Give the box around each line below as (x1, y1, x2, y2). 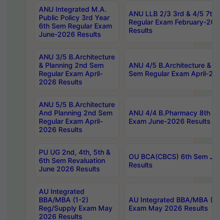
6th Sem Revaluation (39, 156, 105, 165)
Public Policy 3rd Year (39, 13, 110, 22)
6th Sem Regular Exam (39, 22, 112, 30)
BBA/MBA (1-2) (39, 195, 88, 204)
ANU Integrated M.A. (39, 5, 107, 13)
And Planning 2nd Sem (39, 109, 112, 117)
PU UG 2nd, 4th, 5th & (39, 148, 110, 156)
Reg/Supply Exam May (39, 204, 112, 212)
